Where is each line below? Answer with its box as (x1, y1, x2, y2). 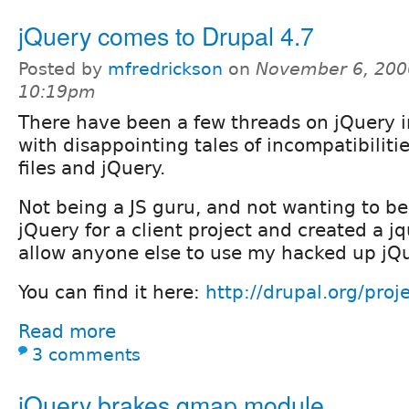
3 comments (32, 344, 141, 364)
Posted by (18, 58, 108, 79)
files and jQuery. (18, 156, 165, 179)
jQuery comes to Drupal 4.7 (18, 16, 314, 53)
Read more (18, 320, 116, 342)
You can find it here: (18, 280, 205, 303)
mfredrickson (108, 58, 223, 79)
